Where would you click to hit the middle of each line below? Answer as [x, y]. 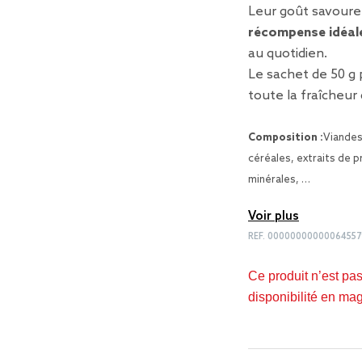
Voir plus [274, 217]
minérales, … [279, 180]
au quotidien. [288, 54]
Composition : [286, 138]
